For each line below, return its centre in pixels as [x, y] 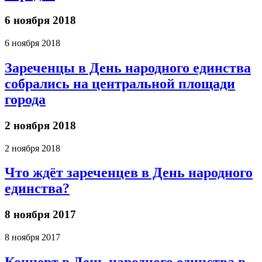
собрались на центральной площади [120, 83]
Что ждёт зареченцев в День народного [129, 173]
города [25, 99]
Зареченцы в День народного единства [128, 68]
